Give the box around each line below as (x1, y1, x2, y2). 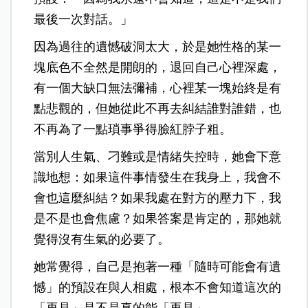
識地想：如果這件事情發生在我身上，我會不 (34, 170, 282, 184)
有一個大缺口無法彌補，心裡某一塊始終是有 (34, 80, 282, 95)
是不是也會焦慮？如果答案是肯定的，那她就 (34, 211, 282, 225)
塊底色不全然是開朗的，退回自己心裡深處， (34, 60, 282, 74)
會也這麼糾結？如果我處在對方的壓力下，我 (34, 190, 282, 205)
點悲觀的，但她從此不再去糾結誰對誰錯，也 (34, 101, 282, 115)
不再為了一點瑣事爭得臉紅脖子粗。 (34, 122, 232, 136)
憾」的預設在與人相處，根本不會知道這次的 (34, 280, 282, 294)
